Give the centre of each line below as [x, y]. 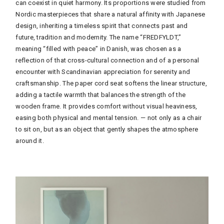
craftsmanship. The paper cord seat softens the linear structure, [111, 83]
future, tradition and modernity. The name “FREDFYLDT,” [98, 37]
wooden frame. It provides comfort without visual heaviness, [106, 106]
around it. [30, 140]
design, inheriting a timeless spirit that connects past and [102, 25]
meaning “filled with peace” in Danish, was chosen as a [98, 48]
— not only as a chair [170, 117]
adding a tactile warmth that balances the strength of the [101, 94]
